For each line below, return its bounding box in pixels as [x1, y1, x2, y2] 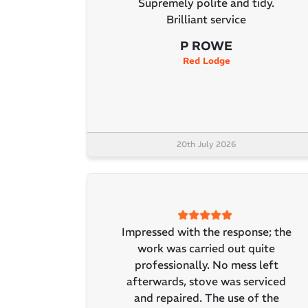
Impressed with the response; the [121, 225, 291, 239]
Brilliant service [166, 12, 246, 27]
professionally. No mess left [134, 258, 278, 272]
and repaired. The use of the [133, 291, 279, 305]
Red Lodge [182, 55, 230, 67]
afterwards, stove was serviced [126, 274, 286, 289]
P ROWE [180, 38, 232, 54]
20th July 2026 [177, 139, 236, 150]
